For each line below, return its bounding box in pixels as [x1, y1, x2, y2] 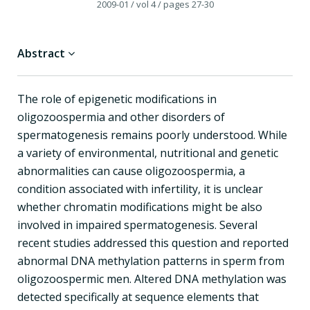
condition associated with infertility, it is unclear [17, 181, 263, 197]
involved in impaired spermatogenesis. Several [17, 217, 257, 232]
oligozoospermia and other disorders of [17, 109, 225, 125]
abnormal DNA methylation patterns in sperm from [17, 253, 284, 268]
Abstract [17, 45, 68, 61]
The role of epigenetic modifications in [17, 91, 217, 107]
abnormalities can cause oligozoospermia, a [17, 163, 245, 179]
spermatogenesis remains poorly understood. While [17, 127, 287, 143]
